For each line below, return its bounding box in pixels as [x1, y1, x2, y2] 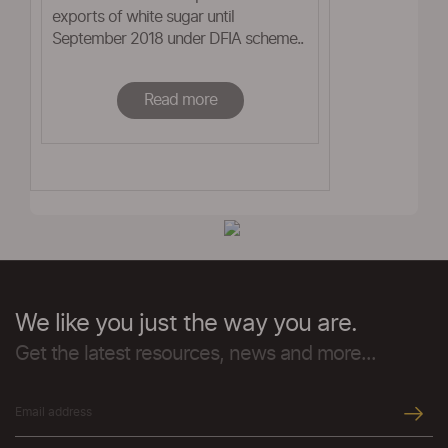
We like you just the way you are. [15, 312, 357, 336]
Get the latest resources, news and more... [15, 344, 376, 364]
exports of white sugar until [52, 9, 234, 25]
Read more [143, 92, 217, 108]
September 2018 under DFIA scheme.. [52, 31, 303, 47]
